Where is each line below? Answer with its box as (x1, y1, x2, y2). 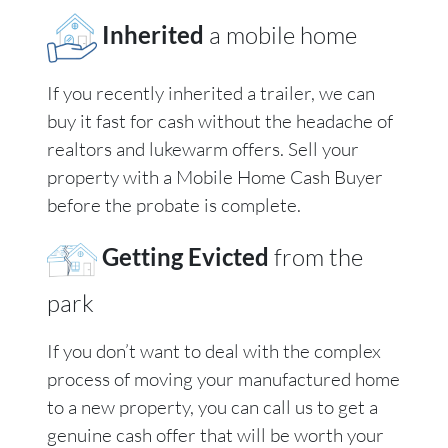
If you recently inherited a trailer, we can (47, 81, 375, 106)
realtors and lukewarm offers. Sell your (47, 137, 359, 162)
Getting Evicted (102, 242, 274, 272)
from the (274, 242, 363, 273)
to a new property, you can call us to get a (47, 395, 378, 420)
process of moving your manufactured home (47, 367, 400, 392)
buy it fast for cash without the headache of (47, 109, 393, 134)
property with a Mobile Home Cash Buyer (47, 165, 383, 190)
